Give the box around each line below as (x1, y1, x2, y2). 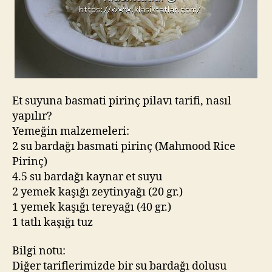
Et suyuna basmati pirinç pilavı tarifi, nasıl (12, 93, 231, 108)
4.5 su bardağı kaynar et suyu (12, 169, 162, 184)
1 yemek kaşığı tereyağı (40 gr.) (12, 200, 171, 214)
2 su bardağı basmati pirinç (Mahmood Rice (12, 139, 236, 154)
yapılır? (12, 109, 52, 123)
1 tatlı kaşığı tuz (12, 215, 93, 229)
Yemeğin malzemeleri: (12, 124, 129, 138)
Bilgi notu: (12, 244, 66, 258)
